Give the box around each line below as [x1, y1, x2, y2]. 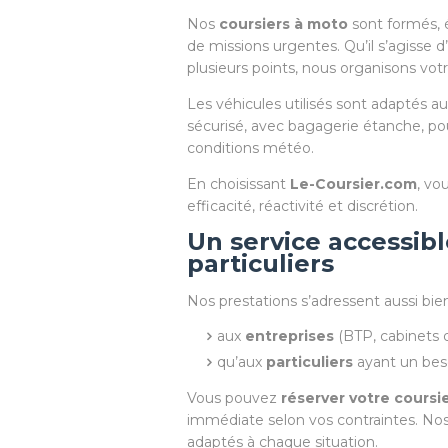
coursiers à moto [219, 15, 348, 33]
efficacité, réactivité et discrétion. [187, 197, 418, 215]
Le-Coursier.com [290, 175, 417, 193]
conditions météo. [187, 139, 314, 157]
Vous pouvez [187, 389, 281, 407]
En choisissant [187, 175, 290, 193]
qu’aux [217, 353, 266, 371]
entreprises [245, 327, 334, 345]
